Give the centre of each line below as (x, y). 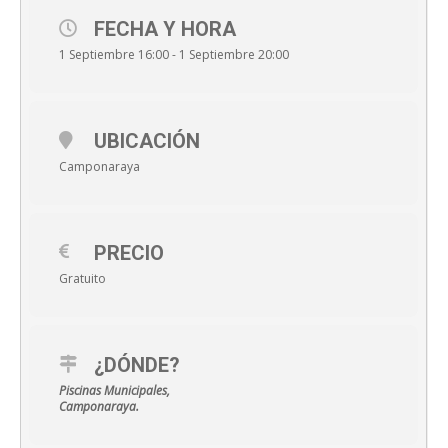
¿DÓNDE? (137, 365)
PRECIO (129, 253)
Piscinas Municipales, (114, 391)
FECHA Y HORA (165, 29)
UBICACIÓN (147, 141)
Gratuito (82, 279)
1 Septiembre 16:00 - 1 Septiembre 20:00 (174, 55)
